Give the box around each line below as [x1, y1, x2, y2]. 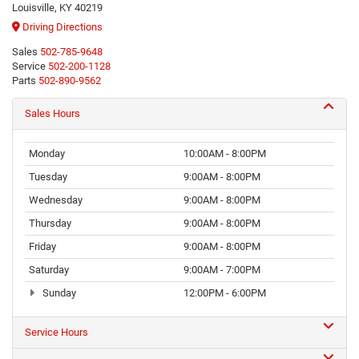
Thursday [29, 217, 71, 230]
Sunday [39, 287, 76, 300]
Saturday [29, 264, 69, 276]
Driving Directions [20, 21, 103, 34]
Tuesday [29, 171, 67, 184]
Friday [29, 240, 56, 253]
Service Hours [25, 326, 88, 339]
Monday [29, 147, 65, 160]
